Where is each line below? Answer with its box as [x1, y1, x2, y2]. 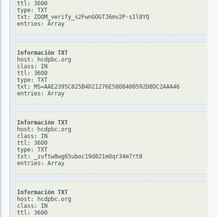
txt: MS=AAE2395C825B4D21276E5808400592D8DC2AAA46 [17, 83, 180, 91]
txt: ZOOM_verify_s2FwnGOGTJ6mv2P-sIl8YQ [17, 14, 149, 21]
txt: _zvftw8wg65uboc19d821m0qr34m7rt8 [17, 153, 142, 160]
